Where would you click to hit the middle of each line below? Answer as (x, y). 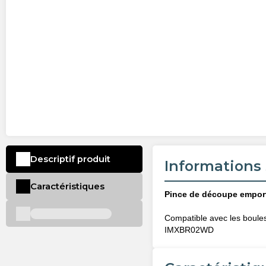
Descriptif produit (70, 159)
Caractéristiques (67, 186)
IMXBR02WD (189, 230)
